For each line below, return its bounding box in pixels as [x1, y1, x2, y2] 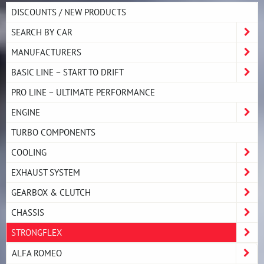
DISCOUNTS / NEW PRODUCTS [11, 5, 126, 18]
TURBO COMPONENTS [11, 126, 95, 138]
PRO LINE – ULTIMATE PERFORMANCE [11, 85, 155, 98]
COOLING [11, 146, 47, 158]
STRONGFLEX [11, 226, 62, 238]
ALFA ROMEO [12, 246, 62, 259]
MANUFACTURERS [11, 45, 81, 58]
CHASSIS [11, 206, 44, 218]
